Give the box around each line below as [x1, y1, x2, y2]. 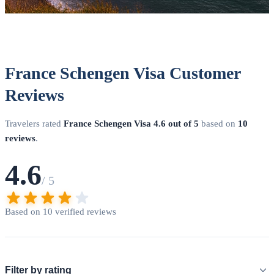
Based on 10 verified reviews [5, 207, 116, 217]
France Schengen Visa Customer [5, 64, 240, 83]
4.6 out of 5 [154, 119, 199, 129]
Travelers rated [5, 119, 64, 129]
